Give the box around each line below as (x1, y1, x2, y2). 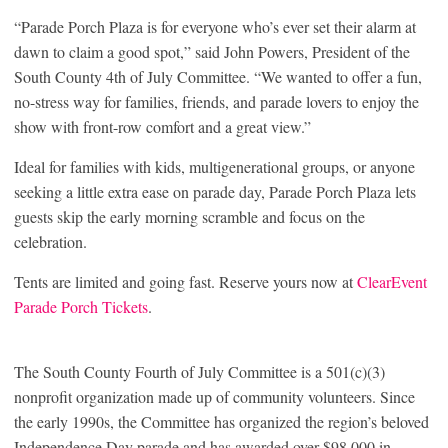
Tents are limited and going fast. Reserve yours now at (14, 270, 357, 292)
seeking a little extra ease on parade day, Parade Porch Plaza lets (14, 180, 416, 202)
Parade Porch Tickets (14, 295, 148, 317)
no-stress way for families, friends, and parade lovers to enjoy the (14, 90, 419, 112)
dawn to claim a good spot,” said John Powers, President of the (14, 40, 410, 62)
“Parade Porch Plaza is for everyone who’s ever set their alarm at (14, 15, 416, 37)
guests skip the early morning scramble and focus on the (14, 205, 365, 227)
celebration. (14, 230, 87, 252)
